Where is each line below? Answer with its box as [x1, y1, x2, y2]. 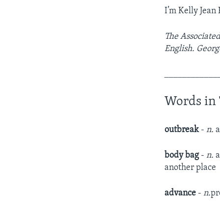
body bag [165, 150, 201, 160]
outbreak [165, 125, 201, 135]
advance [165, 188, 198, 198]
